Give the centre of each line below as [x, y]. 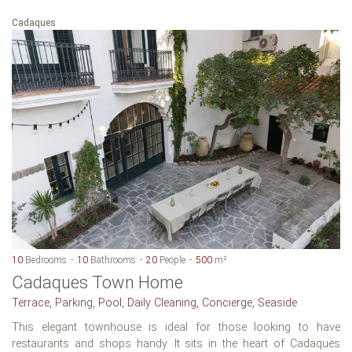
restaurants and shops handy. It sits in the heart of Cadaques [176, 343]
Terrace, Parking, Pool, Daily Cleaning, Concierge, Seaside [154, 302]
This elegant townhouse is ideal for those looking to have [176, 327]
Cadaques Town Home [97, 282]
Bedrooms [45, 260]
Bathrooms [112, 260]
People [171, 260]
